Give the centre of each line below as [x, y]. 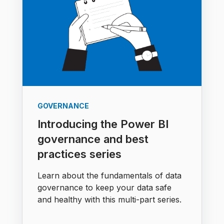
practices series [79, 154]
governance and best [93, 139]
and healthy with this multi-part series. [109, 199]
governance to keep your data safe [104, 187]
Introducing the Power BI [103, 124]
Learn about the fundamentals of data [109, 175]
